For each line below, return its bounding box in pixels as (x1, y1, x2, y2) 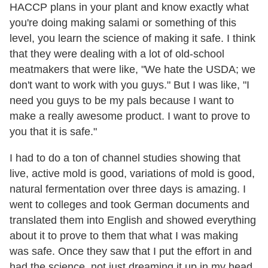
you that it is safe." (10, 125, 97, 138)
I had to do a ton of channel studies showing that (10, 151, 240, 164)
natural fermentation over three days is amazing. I (10, 182, 246, 195)
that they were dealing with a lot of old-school (10, 47, 224, 60)
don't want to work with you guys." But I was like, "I (10, 78, 249, 91)
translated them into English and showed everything (10, 214, 256, 226)
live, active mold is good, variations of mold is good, (10, 167, 255, 179)
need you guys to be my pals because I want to (10, 94, 234, 106)
